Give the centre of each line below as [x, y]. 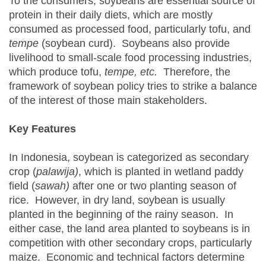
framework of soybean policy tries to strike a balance [133, 86]
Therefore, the [197, 72]
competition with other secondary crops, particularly [130, 243]
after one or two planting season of [154, 186]
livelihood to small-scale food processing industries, [130, 58]
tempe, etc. [134, 72]
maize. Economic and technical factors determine [127, 257]
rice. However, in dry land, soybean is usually [117, 200]
